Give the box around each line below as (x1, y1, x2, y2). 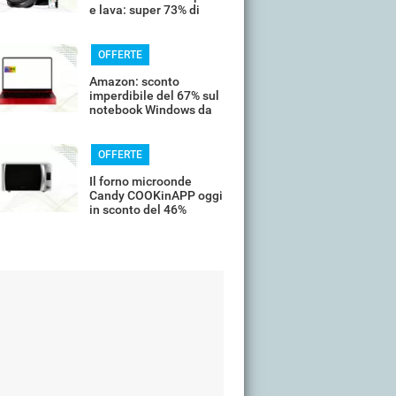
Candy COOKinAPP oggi (89, 188, 223, 202)
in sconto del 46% (89, 202, 187, 217)
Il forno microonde (89, 174, 192, 188)
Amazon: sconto (89, 74, 179, 88)
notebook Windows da (89, 103, 212, 117)
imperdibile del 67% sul (89, 88, 219, 103)
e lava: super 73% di (89, 3, 200, 17)
